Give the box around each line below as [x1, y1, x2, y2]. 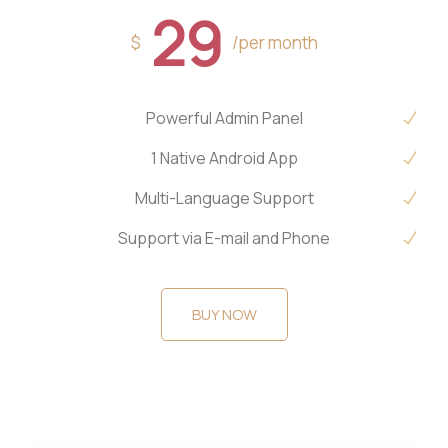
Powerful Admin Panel [145, 107, 303, 129]
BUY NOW [191, 304, 257, 325]
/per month [231, 31, 318, 54]
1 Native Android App [150, 147, 298, 169]
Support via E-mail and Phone [118, 227, 330, 249]
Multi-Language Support [134, 187, 314, 209]
